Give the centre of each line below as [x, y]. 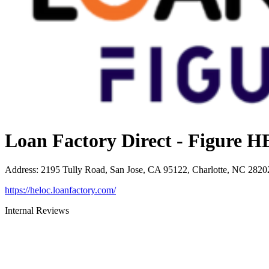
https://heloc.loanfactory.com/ [60, 190]
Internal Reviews [37, 211]
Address [20, 170]
